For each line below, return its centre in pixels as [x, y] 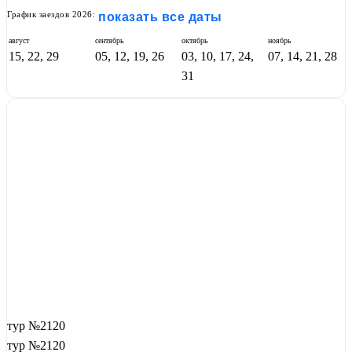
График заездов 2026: [51, 15]
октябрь [195, 41]
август [19, 41]
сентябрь [110, 41]
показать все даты [160, 17]
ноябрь [280, 41]
